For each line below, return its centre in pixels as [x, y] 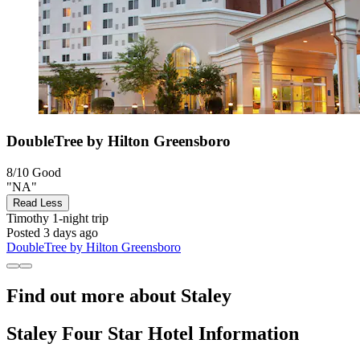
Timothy [28, 218]
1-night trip [79, 218]
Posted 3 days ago [52, 232]
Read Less [38, 202]
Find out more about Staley [119, 295]
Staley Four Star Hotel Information [153, 333]
